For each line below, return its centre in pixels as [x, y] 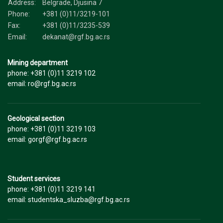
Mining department [38, 62]
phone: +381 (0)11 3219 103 [52, 129]
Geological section [36, 118]
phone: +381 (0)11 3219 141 [52, 189]
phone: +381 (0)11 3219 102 [52, 73]
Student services [34, 178]
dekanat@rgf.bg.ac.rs [76, 37]
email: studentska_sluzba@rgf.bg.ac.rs [69, 199]
